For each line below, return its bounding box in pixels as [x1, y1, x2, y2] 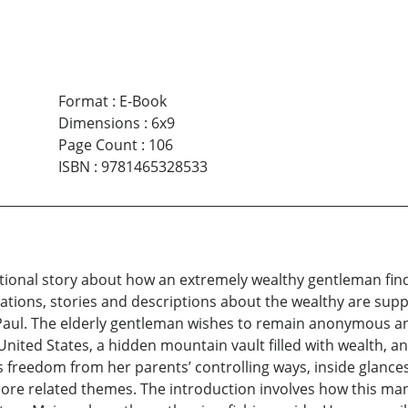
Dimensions [57, 113, 140, 134]
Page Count [57, 135, 138, 156]
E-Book [118, 91, 167, 112]
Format [57, 91, 108, 112]
